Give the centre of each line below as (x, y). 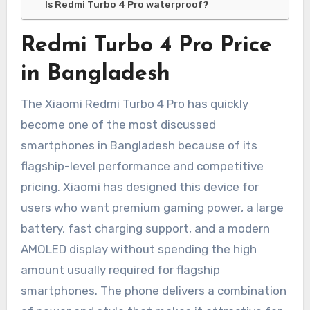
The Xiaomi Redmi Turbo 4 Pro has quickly (134, 103)
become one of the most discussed (118, 124)
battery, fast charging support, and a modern (145, 228)
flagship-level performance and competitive (142, 166)
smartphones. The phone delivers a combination (153, 290)
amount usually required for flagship (120, 270)
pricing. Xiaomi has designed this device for (139, 186)
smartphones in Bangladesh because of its (139, 145)
